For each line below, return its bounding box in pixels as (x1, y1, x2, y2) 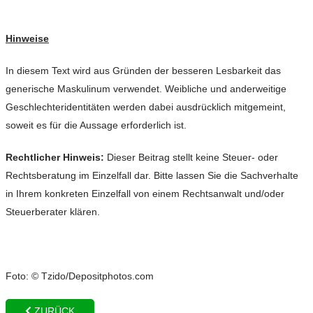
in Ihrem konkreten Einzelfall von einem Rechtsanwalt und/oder (6, 187, 284, 199)
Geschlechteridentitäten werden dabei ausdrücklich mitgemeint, (6, 101, 286, 112)
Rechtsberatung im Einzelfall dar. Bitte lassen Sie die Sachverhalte (6, 169, 298, 181)
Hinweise (6, 32, 49, 44)
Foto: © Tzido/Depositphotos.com (6, 270, 154, 282)
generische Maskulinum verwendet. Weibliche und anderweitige (6, 82, 286, 94)
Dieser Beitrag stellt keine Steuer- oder (104, 151, 278, 163)
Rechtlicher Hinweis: (6, 151, 104, 163)
